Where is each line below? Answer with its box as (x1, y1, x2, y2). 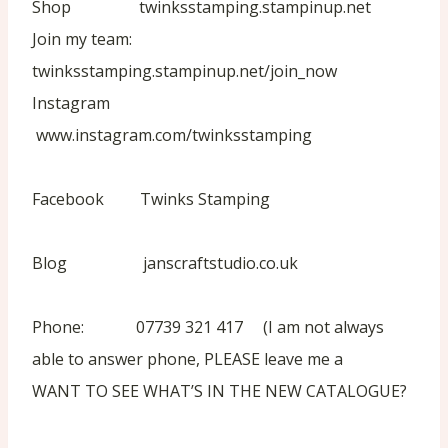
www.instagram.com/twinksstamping (32, 124, 312, 147)
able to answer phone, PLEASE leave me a (32, 348, 347, 371)
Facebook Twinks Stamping (32, 188, 270, 211)
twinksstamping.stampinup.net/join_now (32, 60, 337, 83)
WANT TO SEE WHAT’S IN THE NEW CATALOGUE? (32, 380, 407, 403)
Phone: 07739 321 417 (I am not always (32, 316, 384, 339)
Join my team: (32, 28, 136, 51)
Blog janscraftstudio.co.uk (32, 252, 298, 275)
